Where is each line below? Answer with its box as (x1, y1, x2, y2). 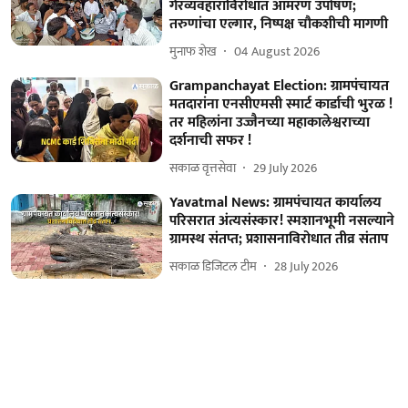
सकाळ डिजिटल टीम (169, 256, 258, 277)
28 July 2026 (274, 256, 339, 277)
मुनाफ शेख (169, 41, 218, 62)
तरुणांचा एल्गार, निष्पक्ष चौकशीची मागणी (169, 11, 389, 36)
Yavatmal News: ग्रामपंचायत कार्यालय (169, 189, 382, 215)
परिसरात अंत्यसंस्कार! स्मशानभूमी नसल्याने (169, 208, 395, 233)
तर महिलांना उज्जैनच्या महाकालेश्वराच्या (169, 109, 371, 135)
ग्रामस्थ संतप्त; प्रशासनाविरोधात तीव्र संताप (169, 226, 389, 251)
